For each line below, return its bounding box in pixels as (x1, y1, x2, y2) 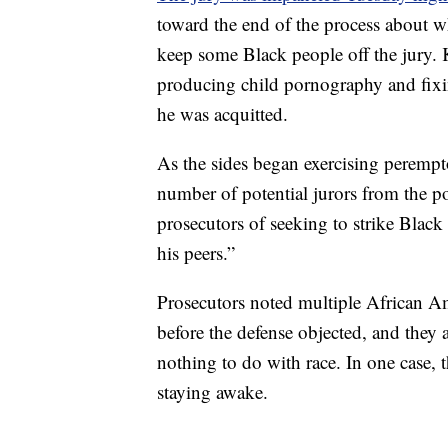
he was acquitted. (157, 101, 288, 127)
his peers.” (157, 240, 235, 266)
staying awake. (157, 379, 268, 405)
